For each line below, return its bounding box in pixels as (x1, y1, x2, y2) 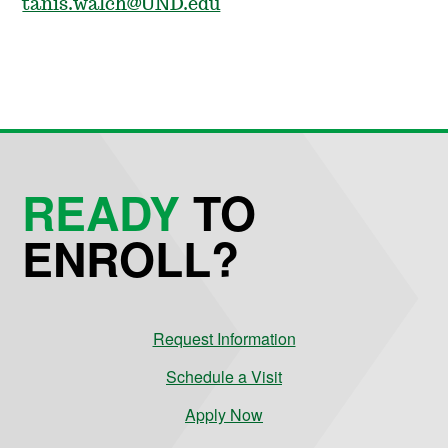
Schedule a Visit (166, 364, 282, 388)
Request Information (152, 326, 296, 350)
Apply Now (185, 402, 263, 426)
